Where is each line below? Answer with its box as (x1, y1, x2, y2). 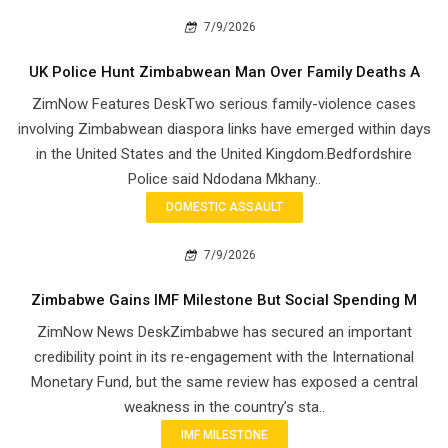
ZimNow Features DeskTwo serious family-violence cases (32, 95, 416, 114)
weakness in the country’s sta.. (123, 398, 325, 417)
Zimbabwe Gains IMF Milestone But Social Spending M (31, 291, 417, 310)
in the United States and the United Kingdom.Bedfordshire (36, 145, 412, 164)
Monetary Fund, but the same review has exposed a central (30, 373, 418, 392)
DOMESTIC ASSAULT (165, 200, 283, 215)
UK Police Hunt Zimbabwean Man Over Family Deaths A (28, 63, 420, 82)
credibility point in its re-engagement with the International (34, 348, 414, 367)
